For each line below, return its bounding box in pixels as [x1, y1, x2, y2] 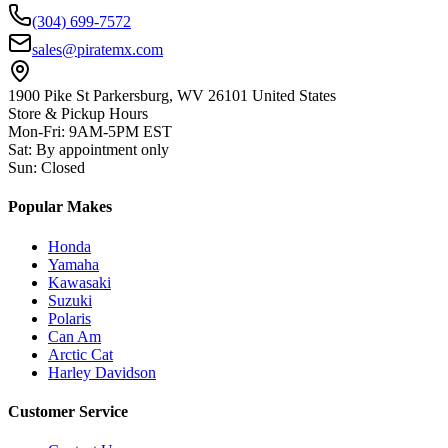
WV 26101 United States [177, 87, 336, 105]
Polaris [48, 309, 91, 327]
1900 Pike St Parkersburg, [8, 87, 173, 105]
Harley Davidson [48, 363, 156, 381]
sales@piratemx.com [32, 41, 163, 59]
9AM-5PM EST [69, 123, 172, 141]
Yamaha [48, 255, 99, 273]
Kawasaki [48, 273, 111, 291]
